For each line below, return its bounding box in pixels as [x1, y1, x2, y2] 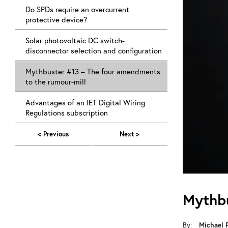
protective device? [25, 14, 87, 24]
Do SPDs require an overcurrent [25, 4, 129, 14]
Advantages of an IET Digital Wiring [25, 97, 145, 107]
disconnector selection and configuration [25, 45, 162, 55]
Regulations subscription [25, 107, 108, 118]
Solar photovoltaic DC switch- [25, 35, 125, 45]
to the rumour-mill [25, 76, 86, 87]
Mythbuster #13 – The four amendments [25, 66, 160, 76]
